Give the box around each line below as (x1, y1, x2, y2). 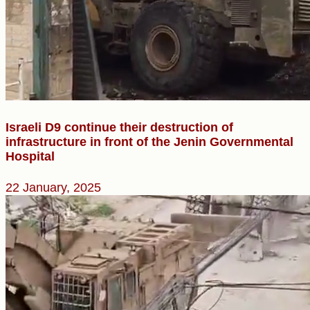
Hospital (6, 149, 55, 163)
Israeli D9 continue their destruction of (6, 120, 233, 134)
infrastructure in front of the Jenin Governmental (6, 134, 293, 149)
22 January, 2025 (6, 180, 101, 194)
